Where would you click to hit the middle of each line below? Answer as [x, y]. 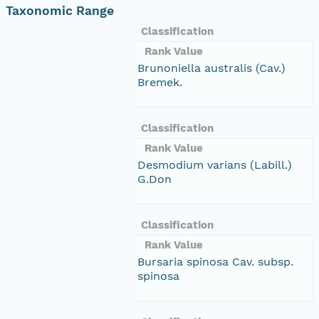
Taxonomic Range [60, 10]
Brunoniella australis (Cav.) [211, 68]
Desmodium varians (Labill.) [215, 164]
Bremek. [160, 82]
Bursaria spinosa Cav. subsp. [215, 261]
